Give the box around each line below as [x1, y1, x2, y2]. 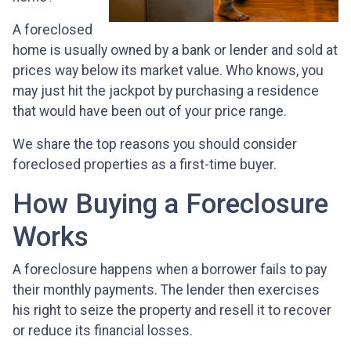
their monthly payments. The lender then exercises [13, 282, 320, 299]
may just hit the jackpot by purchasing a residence [13, 83, 319, 100]
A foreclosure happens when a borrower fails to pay [13, 262, 327, 278]
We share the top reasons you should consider [13, 136, 297, 153]
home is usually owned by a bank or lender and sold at [13, 42, 338, 59]
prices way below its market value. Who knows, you [13, 63, 324, 79]
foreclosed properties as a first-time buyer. [13, 157, 277, 173]
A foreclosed [13, 22, 92, 38]
